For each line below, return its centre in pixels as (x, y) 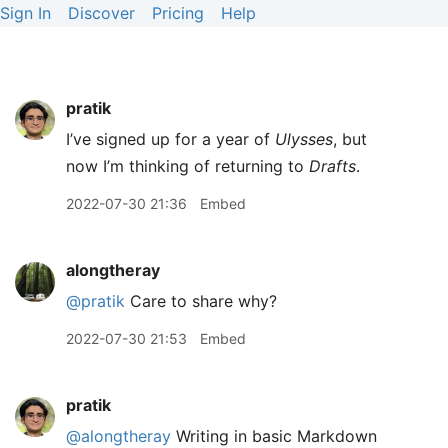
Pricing (178, 13)
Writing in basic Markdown (274, 436)
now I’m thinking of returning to (187, 166)
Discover (101, 13)
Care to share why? (201, 301)
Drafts (332, 166)
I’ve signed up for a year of (170, 139)
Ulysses (304, 139)
